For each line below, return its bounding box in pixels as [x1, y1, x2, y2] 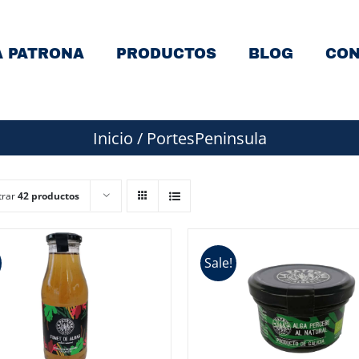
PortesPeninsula [146, 127, 267, 149]
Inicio [92, 127, 133, 149]
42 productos [18, 189, 79, 203]
